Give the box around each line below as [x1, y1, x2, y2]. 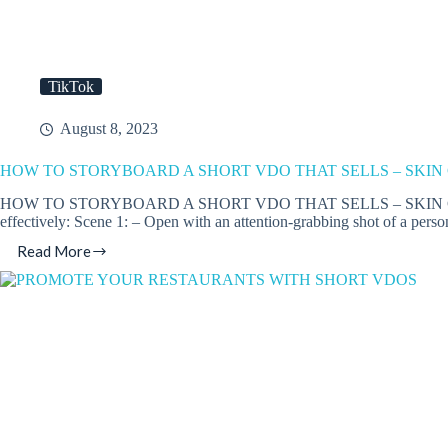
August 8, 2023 [60, 120, 158, 138]
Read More [17, 242, 91, 261]
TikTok [48, 78, 94, 96]
